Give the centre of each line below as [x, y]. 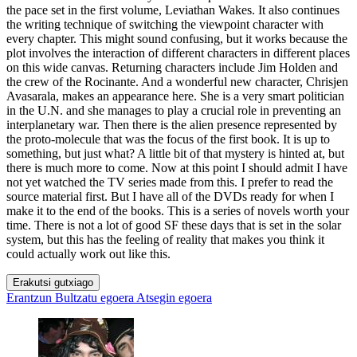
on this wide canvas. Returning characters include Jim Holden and [172, 68]
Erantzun [29, 298]
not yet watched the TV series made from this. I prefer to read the [170, 182]
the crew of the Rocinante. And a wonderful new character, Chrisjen [177, 82]
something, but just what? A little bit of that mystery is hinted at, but [175, 154]
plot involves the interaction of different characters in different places [178, 53]
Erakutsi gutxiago [53, 283]
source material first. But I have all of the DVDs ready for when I [170, 197]
